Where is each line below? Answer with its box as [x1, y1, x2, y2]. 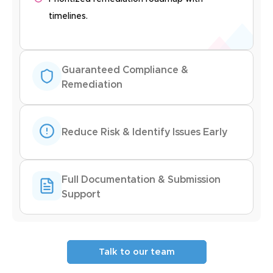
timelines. [49, 12, 88, 21]
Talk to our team [98, 247, 175, 257]
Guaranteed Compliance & [62, 65, 188, 76]
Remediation [62, 80, 122, 90]
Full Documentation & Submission [62, 175, 221, 185]
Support [62, 190, 101, 200]
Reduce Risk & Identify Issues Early [62, 127, 227, 138]
